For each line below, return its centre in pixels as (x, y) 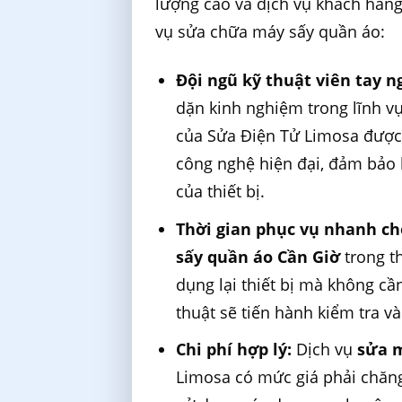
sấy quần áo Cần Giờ (258, 256)
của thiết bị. (221, 192)
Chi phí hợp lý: (234, 350)
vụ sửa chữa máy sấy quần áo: (271, 32)
